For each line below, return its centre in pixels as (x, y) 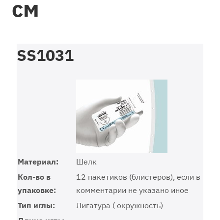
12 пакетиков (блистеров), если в (138, 177)
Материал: (38, 162)
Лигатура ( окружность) (120, 205)
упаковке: (37, 190)
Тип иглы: (36, 205)
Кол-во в (34, 177)
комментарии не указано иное (132, 190)
